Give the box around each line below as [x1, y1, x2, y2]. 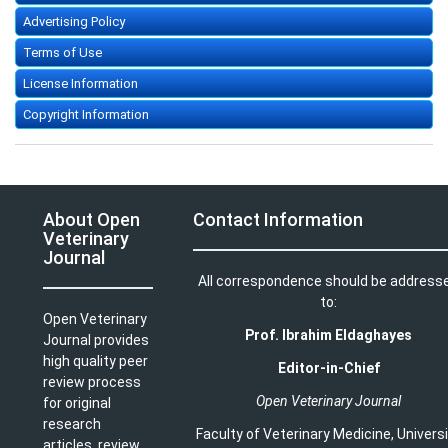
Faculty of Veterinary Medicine [196, 425, 391, 442]
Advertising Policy [23, 13, 125, 29]
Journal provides [43, 331, 149, 348]
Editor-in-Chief [277, 359, 380, 376]
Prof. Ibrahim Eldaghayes [245, 326, 412, 343]
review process [43, 373, 141, 390]
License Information [23, 75, 138, 91]
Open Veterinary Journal [256, 392, 401, 409]
